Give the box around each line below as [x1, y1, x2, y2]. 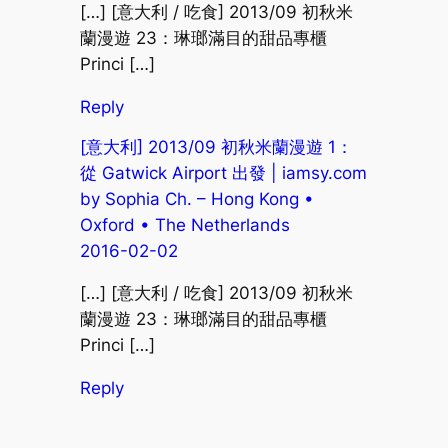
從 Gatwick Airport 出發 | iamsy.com [79, 162, 367, 183]
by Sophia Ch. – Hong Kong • [79, 188, 314, 209]
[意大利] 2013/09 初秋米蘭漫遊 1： [79, 136, 353, 157]
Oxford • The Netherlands [79, 214, 290, 235]
